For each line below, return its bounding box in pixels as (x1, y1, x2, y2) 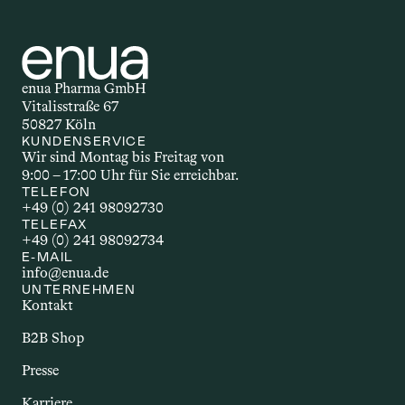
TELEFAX (22, 216, 88, 232)
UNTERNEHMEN (22, 281, 137, 297)
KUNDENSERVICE (22, 133, 147, 149)
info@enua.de (22, 264, 108, 281)
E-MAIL (22, 249, 74, 265)
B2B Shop (22, 329, 84, 346)
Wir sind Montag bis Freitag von (22, 148, 224, 165)
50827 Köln (22, 116, 96, 133)
